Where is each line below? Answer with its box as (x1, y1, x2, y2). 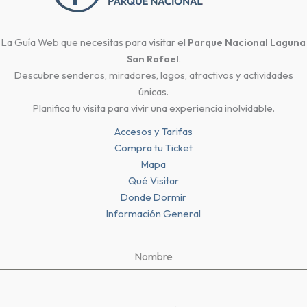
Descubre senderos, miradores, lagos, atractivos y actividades (14, 69, 293, 82)
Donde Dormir (121, 191, 186, 204)
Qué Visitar (128, 174, 179, 188)
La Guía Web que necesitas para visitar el (1, 36, 188, 49)
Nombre (134, 249, 173, 264)
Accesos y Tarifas (114, 125, 193, 138)
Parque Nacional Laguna (188, 36, 306, 49)
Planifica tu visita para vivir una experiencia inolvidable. (32, 101, 275, 115)
